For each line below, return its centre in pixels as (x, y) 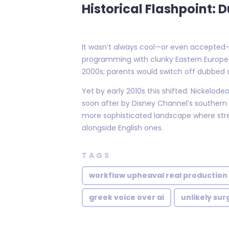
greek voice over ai (127, 198)
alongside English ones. (122, 128)
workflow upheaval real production (158, 176)
